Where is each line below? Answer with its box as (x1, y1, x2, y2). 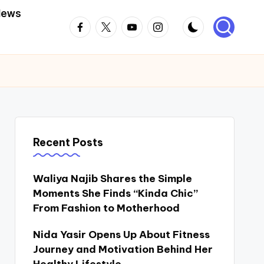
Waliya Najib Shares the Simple (32, 172, 192, 185)
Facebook (69, 17, 118, 29)
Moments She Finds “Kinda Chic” (32, 187, 198, 200)
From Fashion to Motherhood (32, 202, 180, 214)
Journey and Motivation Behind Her (32, 243, 213, 256)
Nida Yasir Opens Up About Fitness (32, 228, 210, 241)
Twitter (95, 17, 131, 29)
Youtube (121, 17, 162, 29)
